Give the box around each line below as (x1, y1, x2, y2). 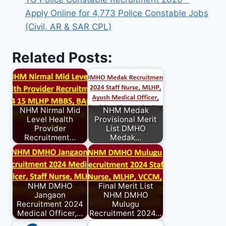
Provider (34, 124, 66, 134)
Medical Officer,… (17, 208, 83, 218)
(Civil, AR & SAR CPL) (25, 22, 111, 32)
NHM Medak (102, 105, 149, 116)
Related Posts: (12, 48, 112, 66)
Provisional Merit (94, 115, 157, 125)
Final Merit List (98, 181, 153, 191)
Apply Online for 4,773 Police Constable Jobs (25, 8, 208, 19)
